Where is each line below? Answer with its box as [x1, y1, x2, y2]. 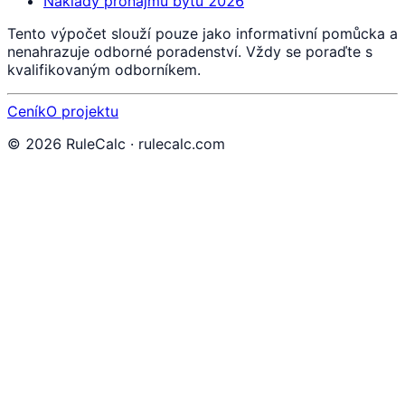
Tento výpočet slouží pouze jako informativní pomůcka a [7, 24, 398, 43]
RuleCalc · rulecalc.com [61, 135, 225, 154]
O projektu [46, 102, 118, 121]
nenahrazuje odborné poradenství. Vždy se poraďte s [7, 42, 372, 61]
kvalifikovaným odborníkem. [7, 61, 201, 80]
